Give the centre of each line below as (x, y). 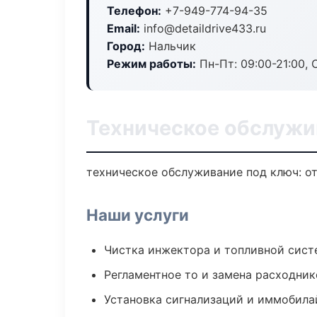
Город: (126, 46)
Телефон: (134, 11)
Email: (123, 28)
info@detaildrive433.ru (203, 28)
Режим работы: (151, 64)
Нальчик (171, 46)
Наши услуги (138, 215)
